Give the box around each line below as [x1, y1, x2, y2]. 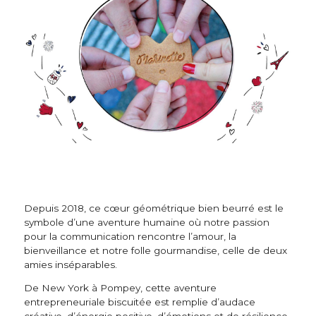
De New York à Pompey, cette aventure [24, 282, 217, 294]
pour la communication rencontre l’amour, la [24, 230, 236, 242]
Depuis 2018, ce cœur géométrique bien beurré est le [24, 202, 284, 214]
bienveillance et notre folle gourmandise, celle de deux [24, 244, 287, 256]
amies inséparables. [24, 258, 117, 270]
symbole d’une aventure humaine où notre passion [24, 216, 269, 228]
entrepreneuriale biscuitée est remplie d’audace [24, 296, 255, 308]
